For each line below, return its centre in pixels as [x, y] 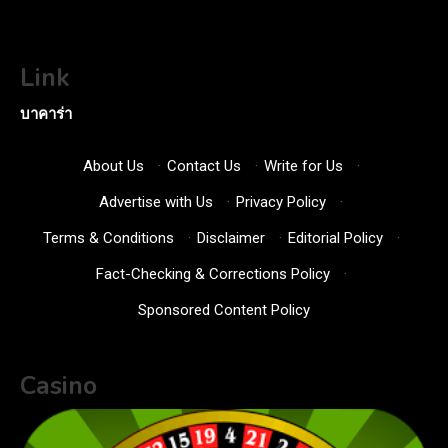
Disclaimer [230, 237]
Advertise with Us [156, 201]
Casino [58, 385]
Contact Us [203, 165]
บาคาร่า [46, 113]
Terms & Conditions [108, 237]
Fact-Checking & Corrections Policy [212, 273]
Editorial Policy [335, 237]
